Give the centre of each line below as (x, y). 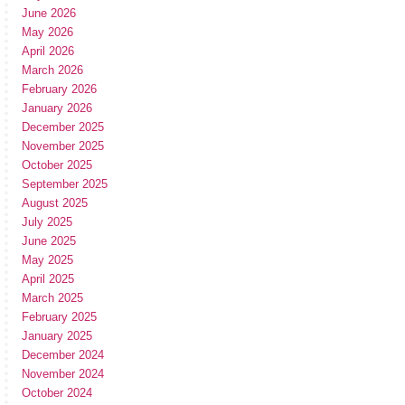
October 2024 (57, 393)
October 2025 (57, 165)
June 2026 (49, 14)
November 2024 (63, 374)
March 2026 (52, 71)
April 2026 (48, 52)
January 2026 (57, 108)
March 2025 (52, 298)
